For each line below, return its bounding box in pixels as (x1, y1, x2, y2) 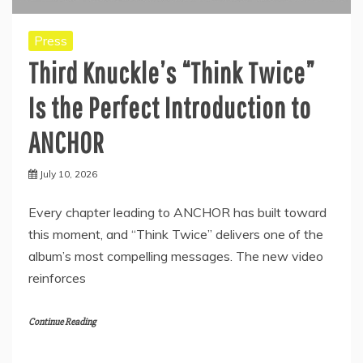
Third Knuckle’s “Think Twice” (28, 55, 314, 89)
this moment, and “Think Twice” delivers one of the (28, 225, 323, 242)
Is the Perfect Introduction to (28, 90, 311, 124)
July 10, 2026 (40, 167, 97, 180)
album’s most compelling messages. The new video (28, 247, 323, 264)
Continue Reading (28, 315, 96, 328)
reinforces (28, 269, 86, 286)
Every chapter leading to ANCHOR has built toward (28, 203, 327, 220)
